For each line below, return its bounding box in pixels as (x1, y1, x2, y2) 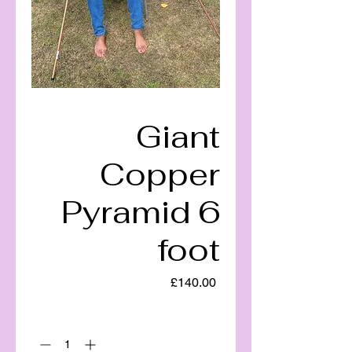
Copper (100, 153, 220, 195)
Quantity (171, 309, 213, 322)
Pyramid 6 (61, 191, 220, 233)
